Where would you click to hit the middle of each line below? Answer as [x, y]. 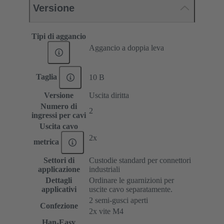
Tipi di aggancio [59, 36]
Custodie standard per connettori [140, 160]
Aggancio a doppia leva [126, 48]
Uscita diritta [109, 95]
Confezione [59, 206]
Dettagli [59, 180]
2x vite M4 [106, 211]
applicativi [59, 189]
